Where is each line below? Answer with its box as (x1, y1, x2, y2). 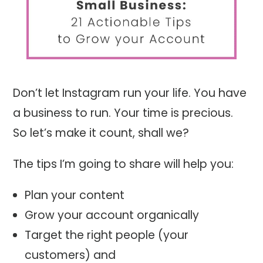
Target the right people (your (24, 227, 188, 244)
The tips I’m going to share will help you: (13, 156, 234, 172)
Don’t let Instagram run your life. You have (13, 85, 247, 101)
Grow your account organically (24, 207, 199, 224)
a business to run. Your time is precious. (13, 104, 234, 121)
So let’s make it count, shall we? (13, 124, 190, 141)
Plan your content (24, 187, 124, 204)
